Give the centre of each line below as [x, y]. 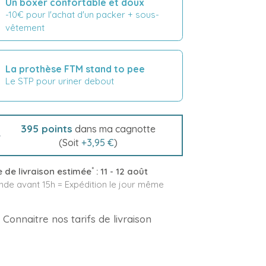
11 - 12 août [124, 172]
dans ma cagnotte [114, 129]
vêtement [25, 27]
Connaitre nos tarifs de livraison [77, 219]
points [56, 129]
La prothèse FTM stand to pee [75, 69]
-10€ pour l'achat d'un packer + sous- [82, 14]
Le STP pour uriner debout [59, 81]
